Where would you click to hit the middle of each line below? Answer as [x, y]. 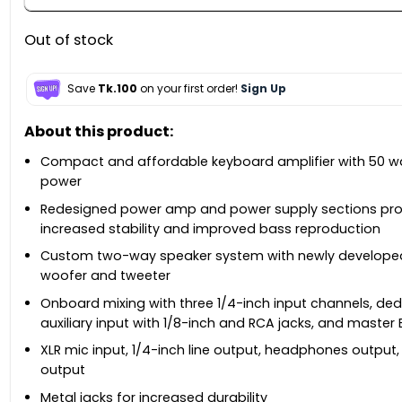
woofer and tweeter [105, 276]
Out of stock [68, 39]
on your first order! [188, 89]
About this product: [98, 132]
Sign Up [263, 89]
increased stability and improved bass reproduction [210, 228]
